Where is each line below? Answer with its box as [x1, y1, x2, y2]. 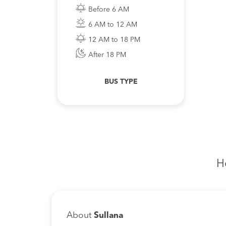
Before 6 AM [88, 6, 129, 13]
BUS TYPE [104, 78, 138, 85]
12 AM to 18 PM [88, 36, 140, 43]
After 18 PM [88, 51, 126, 59]
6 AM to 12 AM [88, 21, 137, 28]
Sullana [94, 211, 123, 220]
